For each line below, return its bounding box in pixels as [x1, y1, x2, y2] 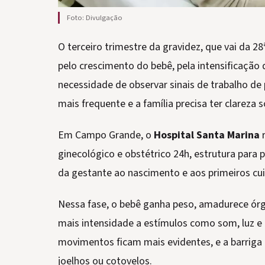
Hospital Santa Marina [154, 127, 260, 143]
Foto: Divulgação [67, 12, 122, 23]
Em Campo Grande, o [58, 127, 154, 143]
